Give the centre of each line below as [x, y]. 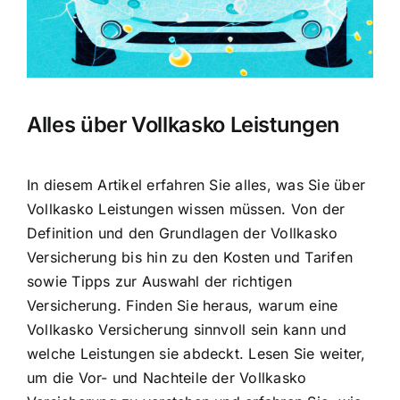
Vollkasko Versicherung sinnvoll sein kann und [187, 329]
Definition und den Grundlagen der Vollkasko [183, 233]
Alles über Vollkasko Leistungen [183, 125]
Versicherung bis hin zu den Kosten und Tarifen [190, 257]
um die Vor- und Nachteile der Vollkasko [167, 377]
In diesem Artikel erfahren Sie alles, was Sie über [196, 184]
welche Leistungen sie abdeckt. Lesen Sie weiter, [196, 353]
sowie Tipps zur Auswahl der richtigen [159, 281]
